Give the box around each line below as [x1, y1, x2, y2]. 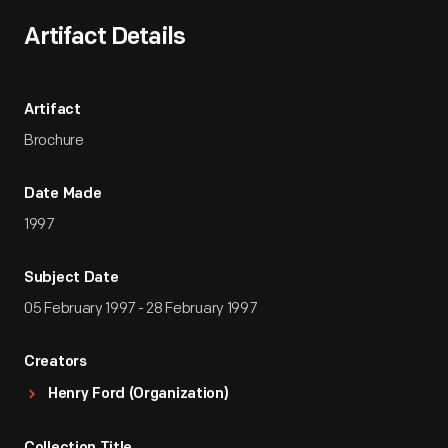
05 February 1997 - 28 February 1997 [24, 299, 257, 318]
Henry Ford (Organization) [48, 387, 229, 402]
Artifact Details [24, 26, 185, 50]
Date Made [24, 187, 102, 202]
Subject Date [24, 271, 119, 286]
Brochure [24, 131, 84, 150]
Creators [24, 355, 87, 370]
